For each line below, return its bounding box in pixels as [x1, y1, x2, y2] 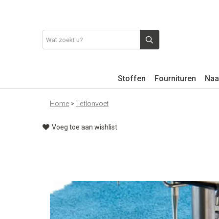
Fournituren [154, 74, 196, 83]
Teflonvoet [76, 100, 109, 108]
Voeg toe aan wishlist [52, 123, 117, 131]
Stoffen [118, 74, 146, 83]
